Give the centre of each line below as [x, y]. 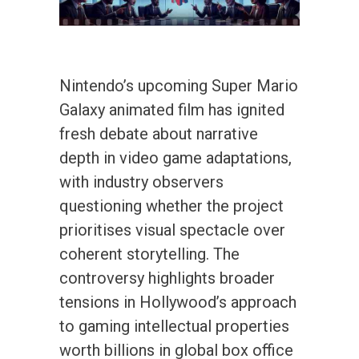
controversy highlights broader [167, 278]
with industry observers [141, 182]
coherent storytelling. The [149, 254]
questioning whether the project [171, 206]
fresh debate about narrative [159, 133]
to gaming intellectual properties [174, 326]
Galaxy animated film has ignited [172, 109]
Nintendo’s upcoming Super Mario [179, 85]
